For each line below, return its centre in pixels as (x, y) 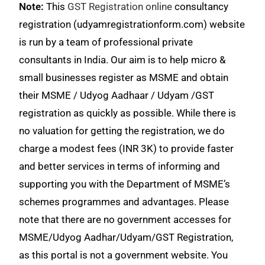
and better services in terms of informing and (120, 166)
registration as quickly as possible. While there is (128, 113)
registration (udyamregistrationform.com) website (132, 24)
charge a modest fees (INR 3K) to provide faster (127, 148)
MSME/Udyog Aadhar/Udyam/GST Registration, (126, 237)
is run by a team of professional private (106, 42)
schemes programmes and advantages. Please (124, 201)
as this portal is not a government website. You (124, 255)
